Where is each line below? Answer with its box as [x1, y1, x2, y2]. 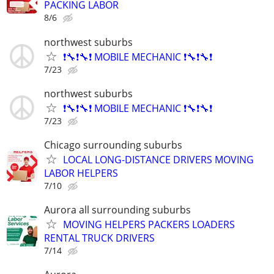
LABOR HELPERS [44, 166, 118, 180]
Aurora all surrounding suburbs [44, 203, 191, 217]
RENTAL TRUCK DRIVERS [44, 231, 155, 245]
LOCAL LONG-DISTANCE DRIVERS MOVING [63, 153, 254, 166]
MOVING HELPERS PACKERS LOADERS [63, 218, 235, 232]
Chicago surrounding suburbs [44, 138, 182, 152]
